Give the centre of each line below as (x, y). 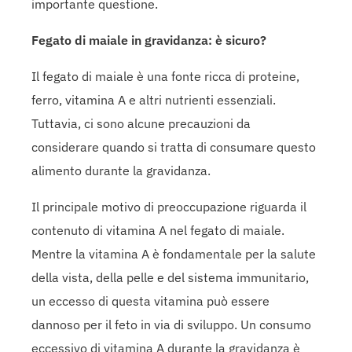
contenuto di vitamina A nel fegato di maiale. (158, 230)
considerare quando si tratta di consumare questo (174, 147)
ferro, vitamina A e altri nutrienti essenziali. (154, 99)
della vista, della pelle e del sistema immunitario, (170, 277)
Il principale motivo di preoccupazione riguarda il (169, 206)
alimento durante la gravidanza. (121, 170)
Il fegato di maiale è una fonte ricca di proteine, (165, 76)
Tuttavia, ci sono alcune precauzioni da (141, 123)
